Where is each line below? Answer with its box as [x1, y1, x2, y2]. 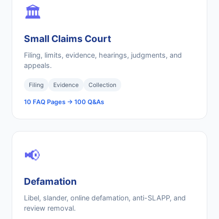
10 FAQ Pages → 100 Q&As [24, 98, 104, 106]
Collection [88, 81, 116, 88]
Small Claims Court [24, 33, 111, 44]
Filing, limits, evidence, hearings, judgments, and [24, 51, 182, 59]
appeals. [24, 61, 52, 69]
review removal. [24, 204, 76, 212]
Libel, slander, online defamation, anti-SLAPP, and [24, 194, 186, 202]
